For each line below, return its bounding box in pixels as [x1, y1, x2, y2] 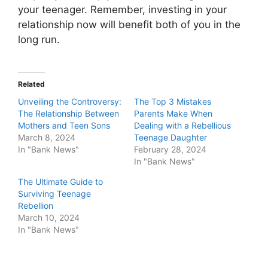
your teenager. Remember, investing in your [18, 3, 227, 16]
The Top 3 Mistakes [134, 96, 211, 106]
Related [18, 80, 45, 89]
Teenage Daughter [134, 132, 207, 142]
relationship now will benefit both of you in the [18, 18, 240, 31]
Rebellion [18, 200, 53, 211]
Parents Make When [134, 108, 212, 118]
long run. [18, 33, 60, 45]
